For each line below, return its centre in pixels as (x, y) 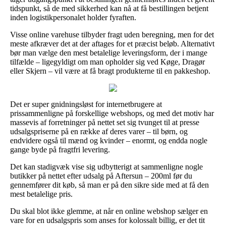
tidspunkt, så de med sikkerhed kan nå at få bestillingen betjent (109, 8)
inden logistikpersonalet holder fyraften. (73, 17)
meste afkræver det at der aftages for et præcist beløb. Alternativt (112, 43)
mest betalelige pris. (41, 194)
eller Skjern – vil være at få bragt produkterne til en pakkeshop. (110, 71)
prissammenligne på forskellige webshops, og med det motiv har (112, 113)
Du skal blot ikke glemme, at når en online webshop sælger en (109, 211)
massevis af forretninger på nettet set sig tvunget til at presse (105, 122)
